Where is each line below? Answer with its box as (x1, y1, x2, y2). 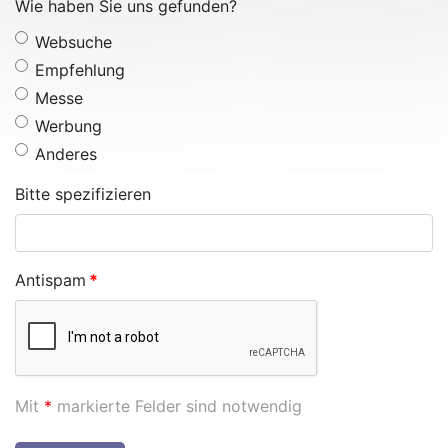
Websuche (35, 32, 112, 53)
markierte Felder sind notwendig (52, 396, 302, 417)
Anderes (35, 144, 97, 165)
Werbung (35, 116, 102, 137)
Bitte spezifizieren (15, 184, 151, 205)
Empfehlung (35, 60, 125, 81)
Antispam (15, 270, 86, 291)
